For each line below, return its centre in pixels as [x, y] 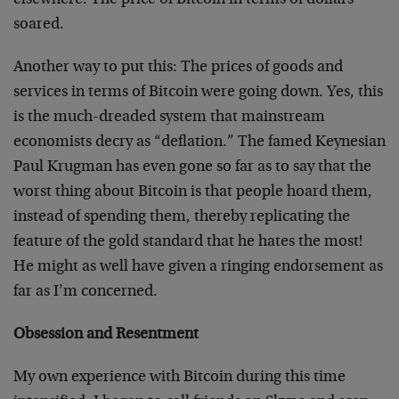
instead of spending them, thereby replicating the [182, 217]
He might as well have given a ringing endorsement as [198, 267]
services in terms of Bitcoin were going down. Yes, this [198, 93]
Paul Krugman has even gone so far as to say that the [192, 167]
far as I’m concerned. [85, 292]
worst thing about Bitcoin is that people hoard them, [193, 192]
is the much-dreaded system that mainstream [169, 118]
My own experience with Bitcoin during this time [179, 378]
